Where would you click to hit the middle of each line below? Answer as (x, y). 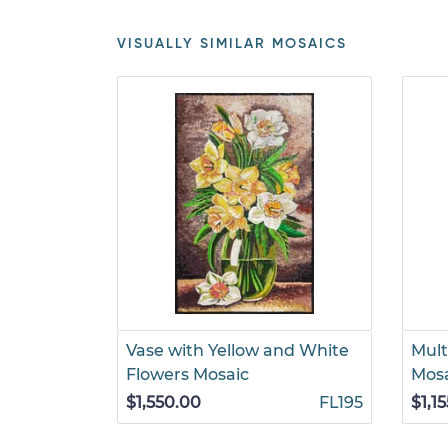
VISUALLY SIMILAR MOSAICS (232, 44)
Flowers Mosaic (187, 374)
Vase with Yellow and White (237, 350)
